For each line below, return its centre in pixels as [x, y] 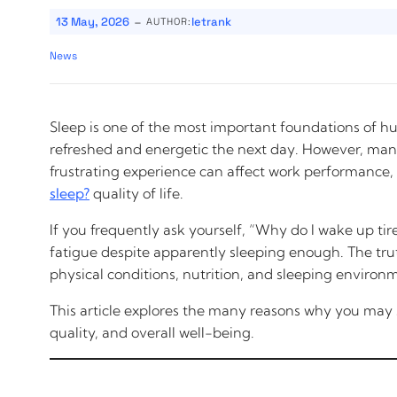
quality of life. [136, 193]
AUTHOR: [169, 21]
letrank [211, 22]
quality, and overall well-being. [152, 332]
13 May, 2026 [93, 22]
